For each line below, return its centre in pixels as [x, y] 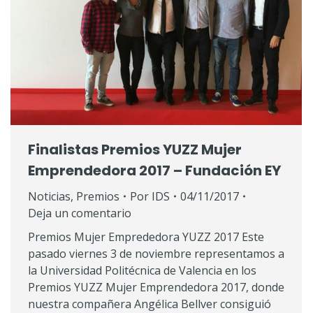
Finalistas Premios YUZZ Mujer [135, 150]
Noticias [49, 197]
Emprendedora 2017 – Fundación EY [154, 171]
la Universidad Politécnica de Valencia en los [142, 271]
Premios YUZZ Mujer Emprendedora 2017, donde [156, 287]
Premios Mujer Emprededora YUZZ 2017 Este [146, 237]
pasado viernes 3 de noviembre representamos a [156, 254]
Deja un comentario [80, 213]
